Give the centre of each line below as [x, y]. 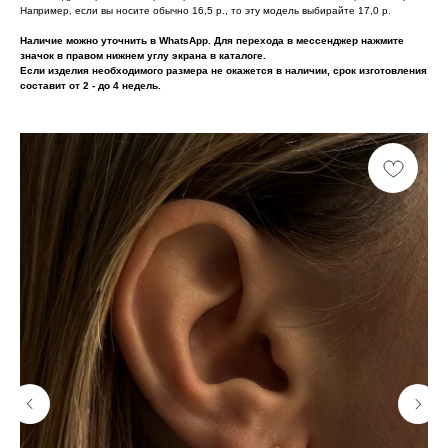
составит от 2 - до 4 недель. [90, 85]
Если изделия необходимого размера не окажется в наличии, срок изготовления [223, 70]
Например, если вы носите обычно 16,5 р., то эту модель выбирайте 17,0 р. [205, 10]
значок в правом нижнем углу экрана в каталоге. [143, 55]
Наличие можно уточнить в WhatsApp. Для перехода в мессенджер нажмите [212, 40]
